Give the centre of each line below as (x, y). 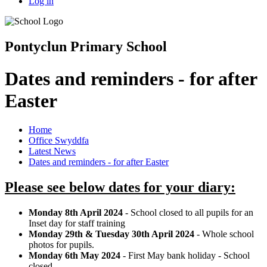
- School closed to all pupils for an (188, 212)
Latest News (52, 151)
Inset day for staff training (77, 223)
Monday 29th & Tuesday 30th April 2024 (111, 234)
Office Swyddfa (59, 141)
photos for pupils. (61, 244)
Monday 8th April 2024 (76, 212)
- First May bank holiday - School (185, 255)
